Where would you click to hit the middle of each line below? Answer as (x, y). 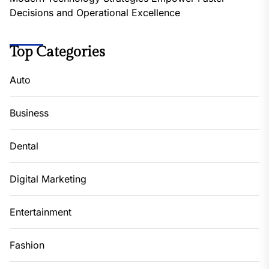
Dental (24, 146)
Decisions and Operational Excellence (95, 13)
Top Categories (57, 53)
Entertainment (41, 212)
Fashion (27, 245)
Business (29, 113)
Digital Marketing (48, 179)
